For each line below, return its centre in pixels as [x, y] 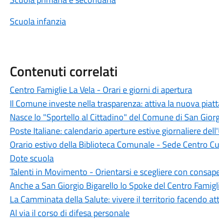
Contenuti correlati [64, 71]
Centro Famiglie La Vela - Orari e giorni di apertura [101, 90]
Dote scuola [32, 158]
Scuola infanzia [38, 21]
